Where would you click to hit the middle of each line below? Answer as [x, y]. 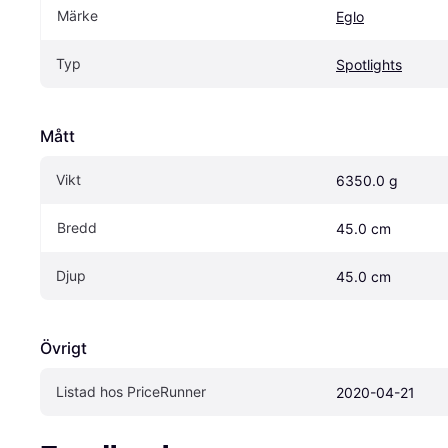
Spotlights [369, 64]
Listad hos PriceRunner [131, 391]
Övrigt [63, 347]
